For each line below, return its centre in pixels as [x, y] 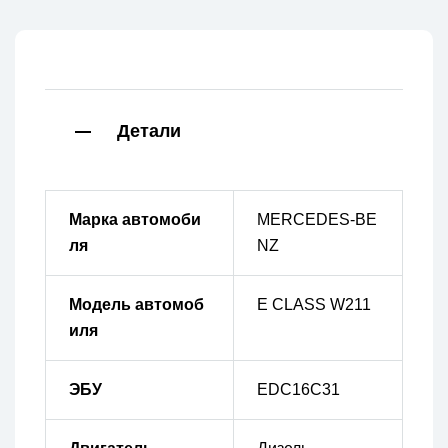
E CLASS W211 [313, 305]
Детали [149, 132]
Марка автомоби [134, 220]
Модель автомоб [136, 305]
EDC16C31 [298, 390]
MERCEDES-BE [316, 220]
